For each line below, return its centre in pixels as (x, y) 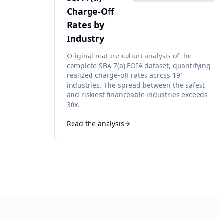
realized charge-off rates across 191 (125, 75)
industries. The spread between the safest (136, 85)
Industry (85, 38)
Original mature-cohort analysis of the (129, 56)
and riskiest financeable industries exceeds (137, 95)
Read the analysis (95, 123)
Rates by (85, 25)
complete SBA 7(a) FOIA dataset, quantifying (139, 65)
